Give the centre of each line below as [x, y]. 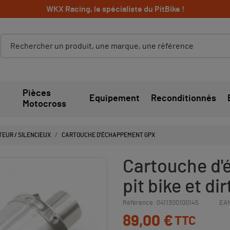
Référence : [140, 203]
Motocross [44, 104]
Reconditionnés [183, 99]
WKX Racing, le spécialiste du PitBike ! [115, 9]
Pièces [36, 93]
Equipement [114, 99]
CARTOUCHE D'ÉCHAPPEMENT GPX [109, 135]
